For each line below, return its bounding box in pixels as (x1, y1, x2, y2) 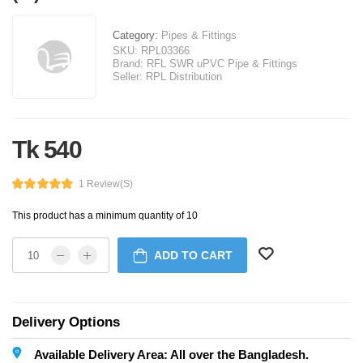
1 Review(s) (78, 177, 133, 190)
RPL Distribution (146, 70, 222, 83)
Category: (113, 29, 161, 42)
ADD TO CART (153, 249, 233, 263)
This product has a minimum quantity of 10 (12, 210, 198, 222)
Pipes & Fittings (161, 29, 237, 42)
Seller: (113, 70, 143, 83)
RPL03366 (141, 45, 190, 58)
